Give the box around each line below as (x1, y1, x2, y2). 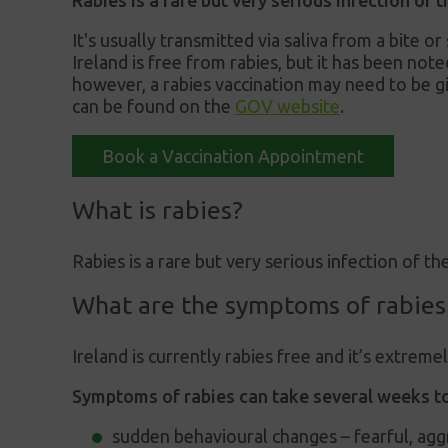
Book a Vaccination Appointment (102, 146, 364, 167)
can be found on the (72, 96, 235, 117)
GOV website (235, 96, 340, 117)
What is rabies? (72, 196, 243, 225)
